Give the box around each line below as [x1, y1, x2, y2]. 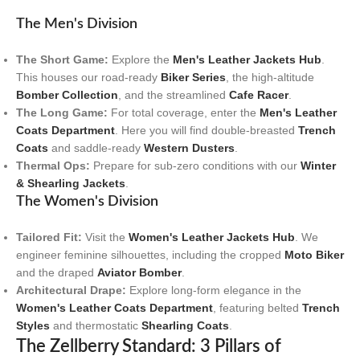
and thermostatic [50, 318, 141, 332]
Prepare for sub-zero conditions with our [90, 158, 301, 172]
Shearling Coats [141, 318, 229, 332]
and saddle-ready [48, 141, 144, 154]
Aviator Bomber [97, 265, 182, 279]
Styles [16, 318, 50, 332]
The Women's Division [16, 194, 158, 209]
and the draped [16, 265, 97, 279]
